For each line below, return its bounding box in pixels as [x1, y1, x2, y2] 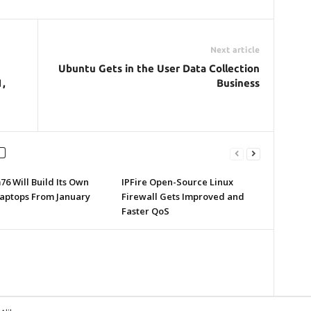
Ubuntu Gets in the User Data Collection [58, 62, 260, 74]
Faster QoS [121, 205, 169, 217]
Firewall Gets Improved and [121, 190, 244, 203]
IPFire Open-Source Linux [121, 176, 233, 188]
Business [216, 77, 260, 89]
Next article [210, 45, 260, 54]
